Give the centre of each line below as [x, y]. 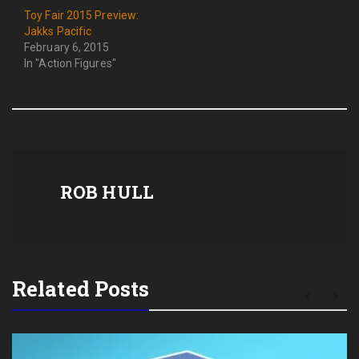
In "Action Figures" [70, 63]
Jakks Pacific [58, 31]
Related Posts [81, 288]
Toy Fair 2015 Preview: [82, 15]
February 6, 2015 [67, 47]
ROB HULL [107, 192]
